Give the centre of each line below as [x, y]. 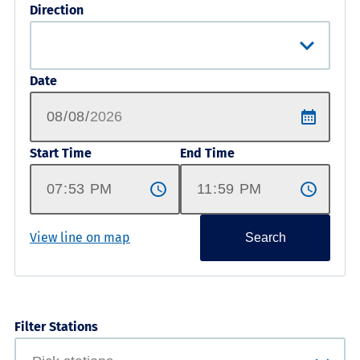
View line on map [80, 238]
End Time [207, 153]
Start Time [61, 153]
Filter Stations [56, 327]
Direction [57, 10]
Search [265, 237]
